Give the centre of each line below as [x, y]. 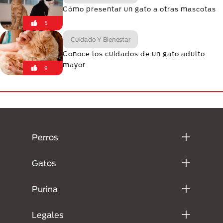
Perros [45, 137]
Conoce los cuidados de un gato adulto [134, 54]
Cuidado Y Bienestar [101, 39]
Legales [48, 215]
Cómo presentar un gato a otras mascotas [139, 9]
